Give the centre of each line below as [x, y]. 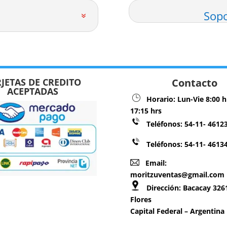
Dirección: [161, 187]
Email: [153, 163]
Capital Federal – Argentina [178, 211]
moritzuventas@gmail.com [178, 174]
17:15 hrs [146, 110]
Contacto [194, 83]
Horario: [159, 99]
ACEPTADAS [32, 91]
